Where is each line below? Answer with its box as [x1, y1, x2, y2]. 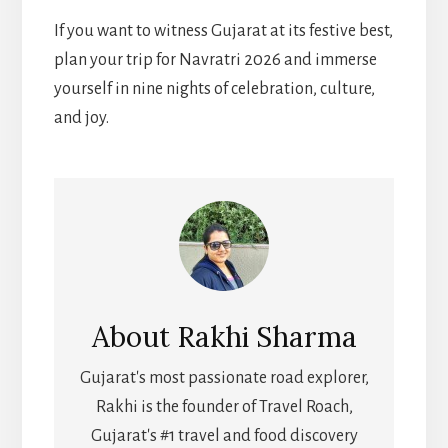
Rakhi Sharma [176, 319, 357, 356]
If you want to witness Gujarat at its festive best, [53, 21, 393, 40]
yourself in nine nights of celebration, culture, [53, 79, 375, 98]
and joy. [53, 108, 109, 127]
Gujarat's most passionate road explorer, [79, 369, 369, 388]
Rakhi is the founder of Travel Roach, [95, 398, 353, 417]
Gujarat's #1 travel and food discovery [90, 427, 358, 446]
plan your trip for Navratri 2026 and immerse [53, 50, 377, 69]
